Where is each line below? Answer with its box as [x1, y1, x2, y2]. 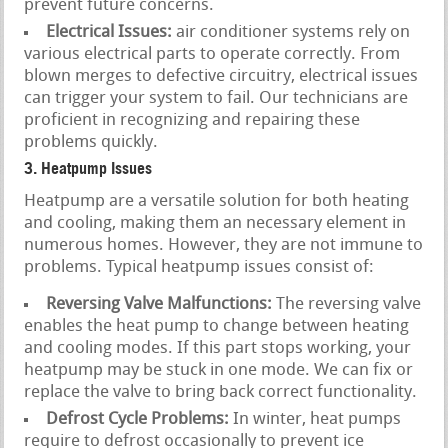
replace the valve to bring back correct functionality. [24, 384, 418, 402]
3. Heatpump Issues [24, 158, 153, 179]
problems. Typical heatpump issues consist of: [24, 259, 375, 277]
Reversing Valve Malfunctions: [46, 296, 273, 314]
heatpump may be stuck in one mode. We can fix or [24, 362, 414, 380]
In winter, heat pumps [229, 411, 402, 429]
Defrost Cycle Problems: [46, 411, 230, 429]
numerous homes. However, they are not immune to [24, 237, 424, 255]
